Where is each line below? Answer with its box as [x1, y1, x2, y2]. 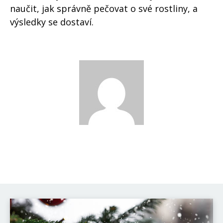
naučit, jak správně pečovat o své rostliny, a [10, 2, 198, 15]
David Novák [60, 129, 163, 151]
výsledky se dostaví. [10, 16, 94, 28]
